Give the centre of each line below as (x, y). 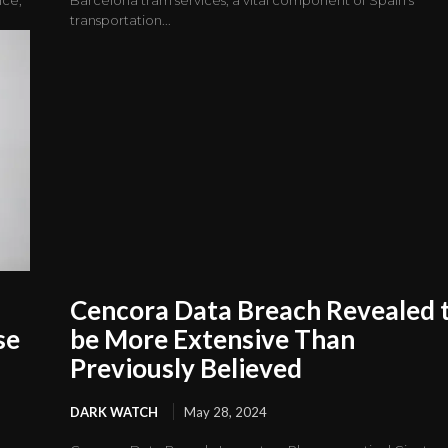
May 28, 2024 (226, 411)
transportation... (121, 19)
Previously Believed (186, 367)
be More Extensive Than (213, 338)
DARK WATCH (114, 411)
